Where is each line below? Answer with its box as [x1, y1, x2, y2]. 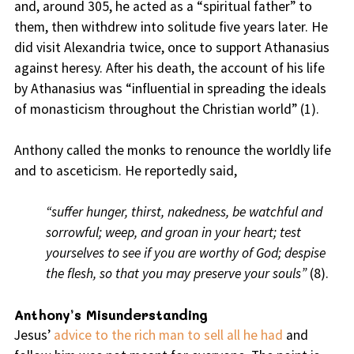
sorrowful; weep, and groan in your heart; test [45, 224, 301, 242]
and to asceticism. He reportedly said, [13, 162, 237, 180]
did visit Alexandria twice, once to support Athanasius [13, 39, 330, 57]
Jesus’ [13, 326, 54, 345]
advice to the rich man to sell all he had [53, 326, 283, 345]
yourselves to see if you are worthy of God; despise [45, 244, 326, 262]
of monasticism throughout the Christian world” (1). [13, 100, 319, 119]
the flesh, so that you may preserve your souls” [45, 265, 307, 283]
